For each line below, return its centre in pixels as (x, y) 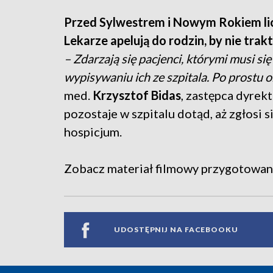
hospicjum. (93, 131)
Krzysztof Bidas (137, 95)
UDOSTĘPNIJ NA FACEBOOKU (176, 230)
